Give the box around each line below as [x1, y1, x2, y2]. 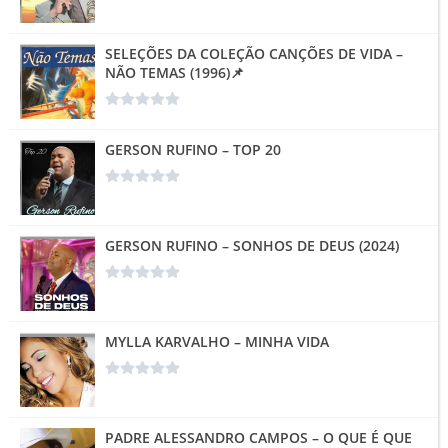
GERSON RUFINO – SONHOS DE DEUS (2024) [105, 235, 399, 255]
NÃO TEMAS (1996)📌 [105, 62, 244, 82]
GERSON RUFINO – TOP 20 [105, 139, 281, 159]
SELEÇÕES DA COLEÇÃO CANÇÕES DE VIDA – [105, 43, 403, 63]
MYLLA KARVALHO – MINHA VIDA [105, 331, 329, 351]
